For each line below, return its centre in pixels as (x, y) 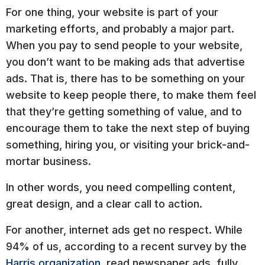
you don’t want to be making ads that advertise (125, 62)
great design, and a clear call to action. (104, 203)
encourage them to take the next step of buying (128, 128)
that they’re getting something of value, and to (124, 111)
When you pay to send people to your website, (124, 45)
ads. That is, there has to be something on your (125, 78)
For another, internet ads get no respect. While (124, 230)
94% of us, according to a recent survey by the (126, 246)
